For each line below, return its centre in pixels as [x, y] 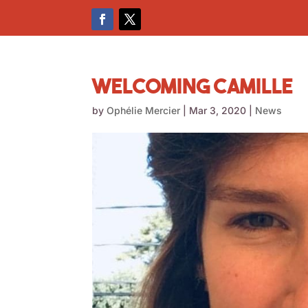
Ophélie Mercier [144, 110]
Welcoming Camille [193, 86]
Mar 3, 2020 [218, 110]
